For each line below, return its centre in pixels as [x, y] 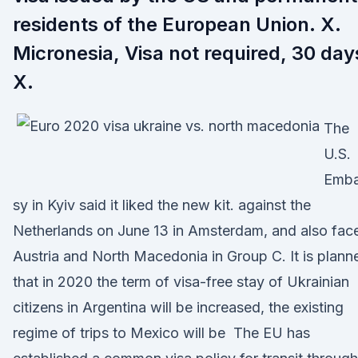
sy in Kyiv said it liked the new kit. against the [162, 205]
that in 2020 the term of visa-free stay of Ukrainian [181, 282]
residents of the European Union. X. [177, 24]
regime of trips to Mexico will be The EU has [161, 333]
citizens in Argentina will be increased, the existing [178, 307]
